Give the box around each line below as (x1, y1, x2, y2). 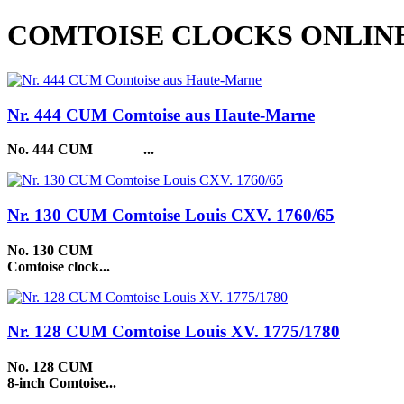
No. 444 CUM (7, 142, 96, 158)
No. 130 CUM (7, 242, 93, 258)
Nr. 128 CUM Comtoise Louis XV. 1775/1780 (7, 322, 340, 342)
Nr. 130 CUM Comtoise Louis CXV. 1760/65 (7, 206, 335, 225)
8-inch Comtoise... (7, 375, 116, 391)
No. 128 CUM (7, 359, 93, 375)
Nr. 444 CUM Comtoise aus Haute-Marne (7, 105, 315, 124)
